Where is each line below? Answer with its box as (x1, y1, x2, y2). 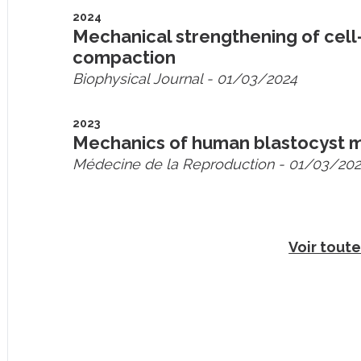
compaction (73, 47, 176, 68)
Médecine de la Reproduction (73, 156, 275, 172)
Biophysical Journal (73, 70, 203, 87)
